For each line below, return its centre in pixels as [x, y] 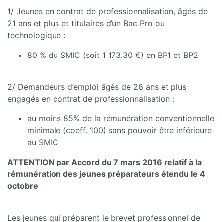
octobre [23, 186]
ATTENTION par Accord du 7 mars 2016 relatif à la [105, 162]
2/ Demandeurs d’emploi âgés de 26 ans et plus [97, 87]
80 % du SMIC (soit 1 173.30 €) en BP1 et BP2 [113, 55]
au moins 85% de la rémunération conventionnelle [121, 119]
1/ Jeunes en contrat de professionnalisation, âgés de [108, 12]
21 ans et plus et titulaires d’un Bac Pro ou [86, 24]
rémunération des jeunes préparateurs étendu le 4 [106, 174]
